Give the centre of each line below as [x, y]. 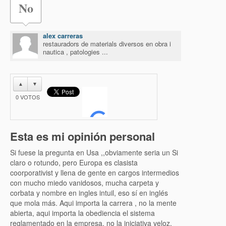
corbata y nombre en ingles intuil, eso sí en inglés [89, 193]
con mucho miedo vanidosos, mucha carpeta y [84, 183]
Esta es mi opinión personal [82, 136]
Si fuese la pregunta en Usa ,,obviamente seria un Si [94, 152]
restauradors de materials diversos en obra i [107, 44]
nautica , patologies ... [75, 52]
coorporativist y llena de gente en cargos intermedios [95, 173]
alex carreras [63, 36]
